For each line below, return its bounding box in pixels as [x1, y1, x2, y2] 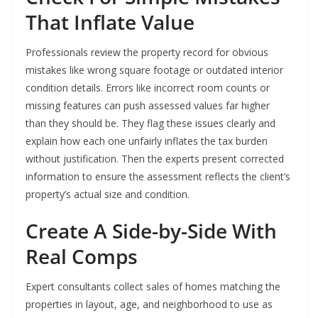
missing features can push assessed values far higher [26, 99, 270, 113]
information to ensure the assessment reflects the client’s [26, 170, 290, 184]
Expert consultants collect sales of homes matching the [26, 280, 280, 294]
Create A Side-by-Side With [26, 217, 277, 245]
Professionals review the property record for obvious [26, 45, 268, 60]
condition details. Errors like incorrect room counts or [26, 81, 270, 95]
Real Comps [26, 243, 138, 270]
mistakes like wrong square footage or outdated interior [26, 63, 283, 77]
